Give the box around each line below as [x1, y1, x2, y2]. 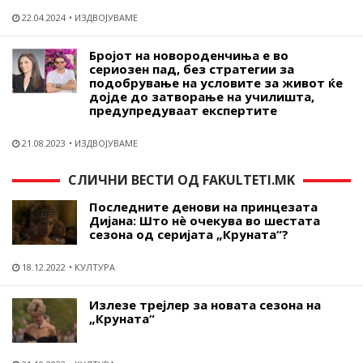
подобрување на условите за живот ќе [89, 74, 343, 91]
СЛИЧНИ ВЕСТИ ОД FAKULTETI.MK [68, 170, 295, 189]
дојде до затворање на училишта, [89, 88, 314, 105]
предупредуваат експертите [89, 101, 277, 118]
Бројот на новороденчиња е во [89, 46, 288, 63]
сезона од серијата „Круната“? [89, 225, 288, 242]
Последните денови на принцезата [89, 198, 318, 215]
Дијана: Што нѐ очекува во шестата [89, 211, 320, 228]
